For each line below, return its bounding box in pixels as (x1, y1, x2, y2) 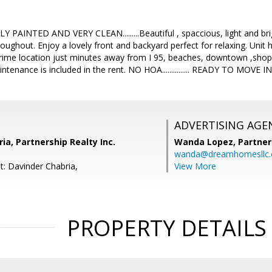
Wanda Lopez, (174, 136, 238, 148)
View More (174, 160, 216, 172)
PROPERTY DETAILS (66, 213, 267, 243)
